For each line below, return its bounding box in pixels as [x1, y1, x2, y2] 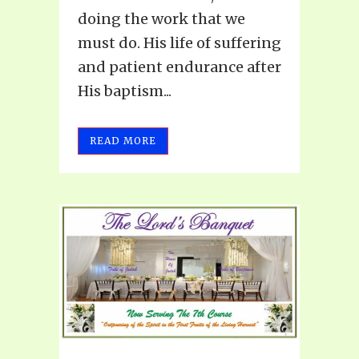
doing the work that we [78, 10, 245, 29]
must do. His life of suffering [78, 34, 281, 53]
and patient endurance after [78, 58, 281, 77]
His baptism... [78, 82, 171, 101]
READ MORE [90, 135, 156, 147]
